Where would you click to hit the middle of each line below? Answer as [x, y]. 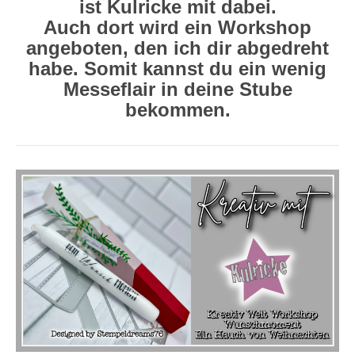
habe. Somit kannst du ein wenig [177, 69]
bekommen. [177, 110]
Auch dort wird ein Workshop [177, 28]
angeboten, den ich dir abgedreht [177, 48]
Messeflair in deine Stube [177, 90]
